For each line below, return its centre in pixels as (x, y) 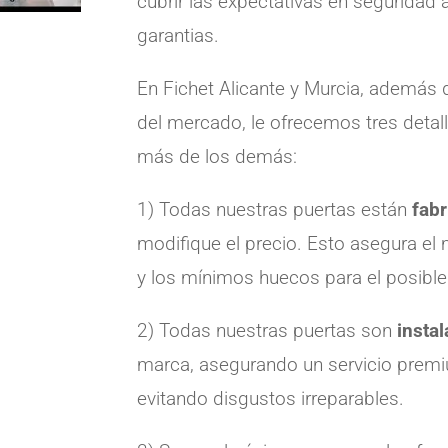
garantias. (181, 36)
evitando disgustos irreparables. (273, 399)
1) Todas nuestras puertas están (275, 210)
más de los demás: (222, 157)
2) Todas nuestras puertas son (267, 331)
